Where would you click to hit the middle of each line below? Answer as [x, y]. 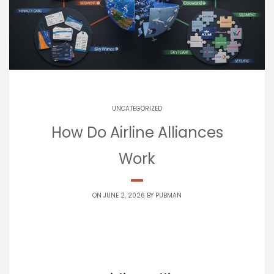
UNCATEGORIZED [137, 109]
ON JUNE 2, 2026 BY [124, 196]
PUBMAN [168, 196]
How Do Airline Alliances [137, 133]
